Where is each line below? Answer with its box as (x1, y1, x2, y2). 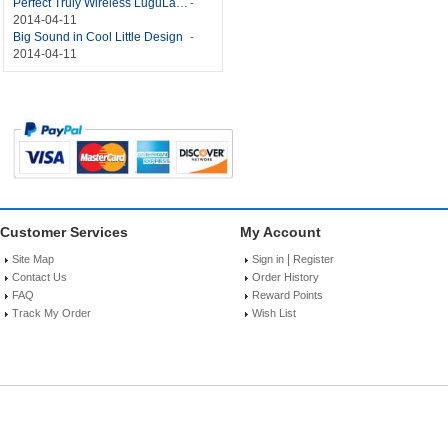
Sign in (252, 253, 284, 266)
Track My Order (12, 307, 91, 320)
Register (293, 253, 334, 266)
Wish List (252, 307, 296, 320)
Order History (252, 271, 319, 284)
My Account (240, 224, 321, 241)
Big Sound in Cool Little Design (13, 30, 184, 45)
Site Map (12, 253, 54, 266)
